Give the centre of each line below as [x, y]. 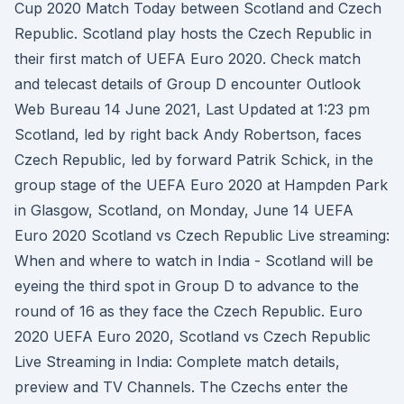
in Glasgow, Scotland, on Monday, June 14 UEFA [184, 210]
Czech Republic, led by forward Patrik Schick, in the [194, 160]
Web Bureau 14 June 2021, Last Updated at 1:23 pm [192, 109]
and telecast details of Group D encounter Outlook [188, 84]
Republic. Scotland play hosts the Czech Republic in [193, 33]
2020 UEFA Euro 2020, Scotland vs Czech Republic [193, 336]
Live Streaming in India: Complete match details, [177, 362]
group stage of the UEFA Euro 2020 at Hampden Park [201, 185]
